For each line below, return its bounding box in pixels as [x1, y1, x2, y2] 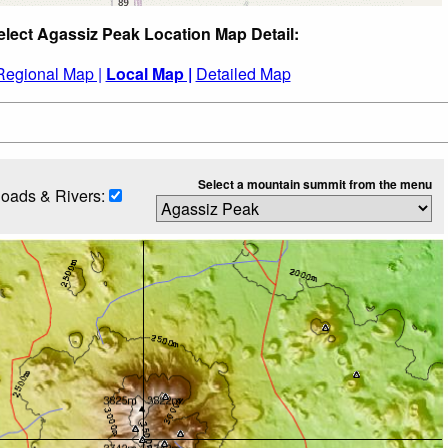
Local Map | [105, 61, 192, 85]
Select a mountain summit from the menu [197, 174, 432, 193]
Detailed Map [195, 61, 291, 85]
